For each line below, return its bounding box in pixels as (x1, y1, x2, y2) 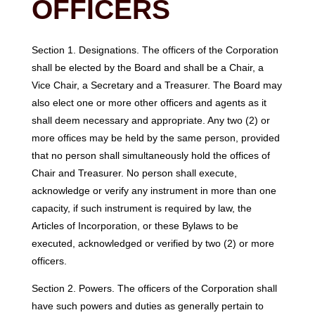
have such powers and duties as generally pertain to (31, 300, 264, 312)
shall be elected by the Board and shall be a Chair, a (31, 61, 264, 73)
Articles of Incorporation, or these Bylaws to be (31, 219, 238, 231)
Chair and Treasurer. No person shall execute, (31, 167, 237, 179)
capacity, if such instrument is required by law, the (31, 202, 252, 214)
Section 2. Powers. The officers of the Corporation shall (31, 283, 277, 295)
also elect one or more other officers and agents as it (31, 96, 266, 108)
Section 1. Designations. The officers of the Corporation (31, 44, 278, 56)
